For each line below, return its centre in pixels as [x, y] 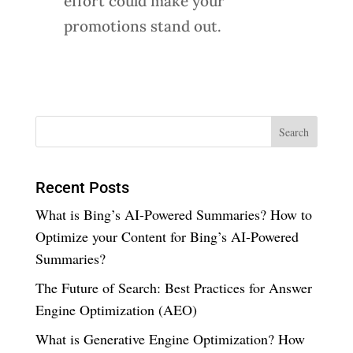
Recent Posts [82, 188]
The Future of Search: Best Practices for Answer [173, 288]
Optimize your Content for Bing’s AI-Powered [167, 237]
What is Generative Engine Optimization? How [170, 339]
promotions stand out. [142, 26]
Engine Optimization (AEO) [116, 310]
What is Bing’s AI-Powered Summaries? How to [173, 215]
